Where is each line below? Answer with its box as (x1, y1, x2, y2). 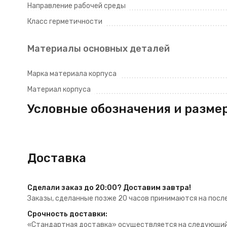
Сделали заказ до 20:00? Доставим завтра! (27, 183, 191, 192)
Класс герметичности (27, 17, 102, 26)
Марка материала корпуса (27, 69, 117, 78)
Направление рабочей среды (27, 2, 126, 10)
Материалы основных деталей (27, 43, 170, 54)
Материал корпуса (27, 85, 91, 94)
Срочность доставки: (27, 210, 107, 218)
